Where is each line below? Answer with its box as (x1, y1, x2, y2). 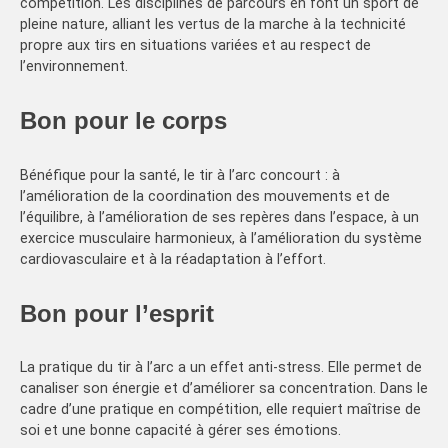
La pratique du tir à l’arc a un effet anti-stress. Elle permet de (20, 359, 422, 377)
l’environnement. (20, 57, 128, 75)
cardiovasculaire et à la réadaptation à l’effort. (20, 250, 326, 268)
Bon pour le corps (20, 106, 227, 134)
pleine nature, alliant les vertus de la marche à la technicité (20, 15, 406, 33)
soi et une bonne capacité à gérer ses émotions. (20, 422, 341, 440)
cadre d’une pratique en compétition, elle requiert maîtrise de (20, 401, 421, 419)
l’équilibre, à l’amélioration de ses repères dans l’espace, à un (20, 208, 419, 226)
